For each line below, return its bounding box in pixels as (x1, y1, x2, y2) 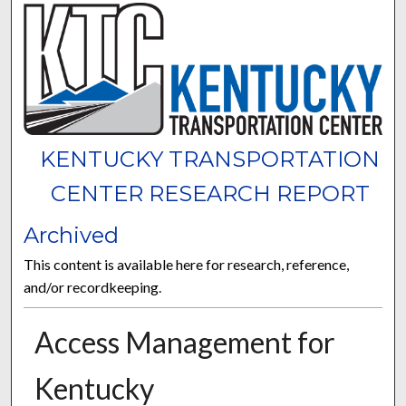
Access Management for (34, 324, 335, 360)
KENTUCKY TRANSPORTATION (40, 145, 381, 172)
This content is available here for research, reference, (24, 255, 350, 273)
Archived (24, 221, 120, 248)
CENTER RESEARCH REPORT (50, 179, 370, 207)
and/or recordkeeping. (24, 277, 162, 295)
